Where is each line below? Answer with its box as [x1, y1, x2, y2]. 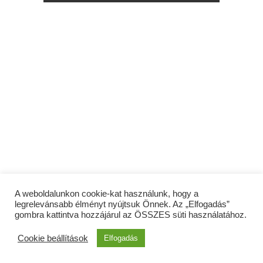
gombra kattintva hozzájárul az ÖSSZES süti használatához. [15, 210, 247, 220]
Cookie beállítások [18, 233, 88, 243]
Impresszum [112, 252, 151, 261]
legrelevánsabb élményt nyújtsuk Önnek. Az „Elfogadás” [15, 200, 230, 209]
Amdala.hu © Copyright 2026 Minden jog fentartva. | [49, 240, 214, 249]
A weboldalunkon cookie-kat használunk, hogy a [15, 189, 198, 198]
